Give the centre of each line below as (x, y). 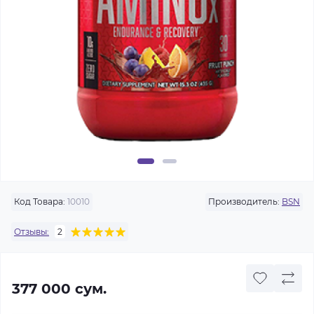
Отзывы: (32, 231)
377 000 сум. (59, 289)
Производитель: (244, 202)
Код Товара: (40, 202)
